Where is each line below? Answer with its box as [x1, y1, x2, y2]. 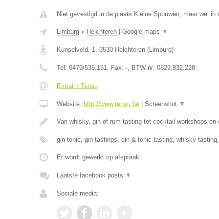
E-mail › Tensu [56, 82, 98, 89]
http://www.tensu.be [83, 100, 139, 108]
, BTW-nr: [127, 64, 157, 71]
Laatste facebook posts [56, 172, 125, 179]
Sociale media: [56, 190, 99, 197]
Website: [56, 100, 84, 108]
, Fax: [107, 64, 126, 71]
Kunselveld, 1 [56, 46, 95, 53]
